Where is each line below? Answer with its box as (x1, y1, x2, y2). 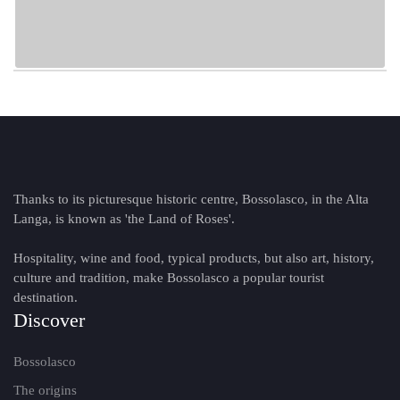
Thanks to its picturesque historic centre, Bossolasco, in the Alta (13, 192, 369, 206)
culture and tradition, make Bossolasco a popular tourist (13, 271, 324, 285)
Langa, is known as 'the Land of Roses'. (13, 212, 235, 226)
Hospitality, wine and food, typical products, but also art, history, (13, 251, 374, 265)
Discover (13, 309, 85, 331)
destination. (13, 290, 78, 304)
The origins (13, 383, 77, 397)
